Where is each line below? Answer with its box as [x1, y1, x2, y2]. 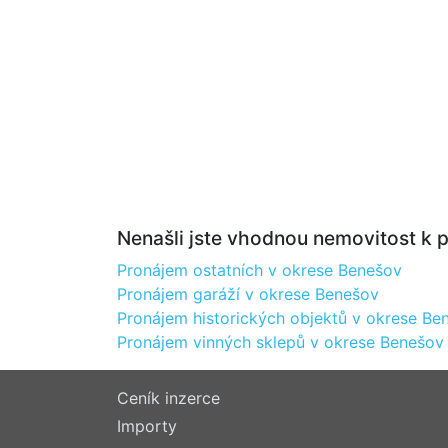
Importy [117, 416, 177, 436]
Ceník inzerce [117, 388, 220, 408]
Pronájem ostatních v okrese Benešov [117, 260, 402, 280]
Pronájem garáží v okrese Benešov [117, 284, 379, 304]
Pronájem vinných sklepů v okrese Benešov [117, 332, 444, 352]
